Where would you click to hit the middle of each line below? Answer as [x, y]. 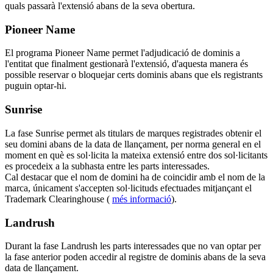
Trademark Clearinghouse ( [58, 199]
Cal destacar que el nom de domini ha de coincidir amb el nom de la [135, 177]
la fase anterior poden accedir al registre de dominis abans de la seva [135, 257]
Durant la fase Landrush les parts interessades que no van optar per [133, 246]
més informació [142, 199]
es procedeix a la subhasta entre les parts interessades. [107, 166]
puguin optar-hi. [36, 86]
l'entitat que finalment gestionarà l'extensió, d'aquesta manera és [126, 64]
